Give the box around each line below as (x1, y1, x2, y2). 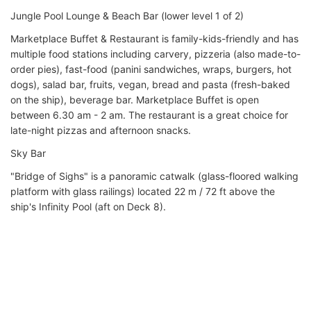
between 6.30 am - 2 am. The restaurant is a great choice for (10, 108, 288, 121)
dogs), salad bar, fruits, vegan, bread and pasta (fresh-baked (10, 78, 290, 90)
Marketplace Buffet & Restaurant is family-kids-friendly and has (10, 32, 299, 44)
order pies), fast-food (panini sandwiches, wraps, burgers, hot (10, 62, 292, 75)
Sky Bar (10, 146, 46, 159)
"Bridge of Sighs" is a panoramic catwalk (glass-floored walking (10, 169, 299, 182)
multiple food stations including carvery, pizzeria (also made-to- (10, 47, 301, 60)
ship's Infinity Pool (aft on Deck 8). (10, 200, 166, 212)
